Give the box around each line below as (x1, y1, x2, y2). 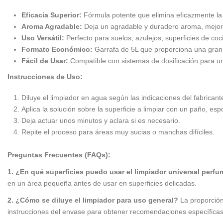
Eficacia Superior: (21, 11, 82, 19)
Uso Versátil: (21, 34, 64, 42)
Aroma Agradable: (21, 22, 82, 31)
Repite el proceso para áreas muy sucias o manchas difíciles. (21, 128, 215, 136)
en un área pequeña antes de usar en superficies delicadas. (7, 179, 197, 187)
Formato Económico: (21, 45, 93, 54)
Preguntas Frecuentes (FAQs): (7, 150, 111, 159)
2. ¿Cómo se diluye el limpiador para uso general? (7, 196, 178, 204)
